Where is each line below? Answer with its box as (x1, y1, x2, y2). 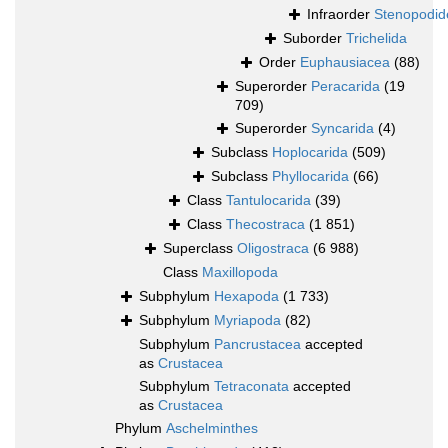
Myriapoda (214, 312, 281, 329)
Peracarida (311, 78, 380, 95)
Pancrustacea (214, 336, 301, 353)
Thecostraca (226, 216, 305, 233)
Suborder (283, 30, 346, 47)
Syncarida (311, 120, 374, 137)
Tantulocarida (226, 192, 311, 209)
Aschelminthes (166, 420, 258, 437)
